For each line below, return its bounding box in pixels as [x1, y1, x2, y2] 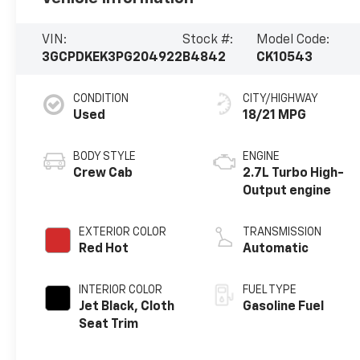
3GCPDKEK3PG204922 [42, 51, 183, 64]
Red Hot [79, 242, 129, 256]
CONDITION [73, 92, 129, 104]
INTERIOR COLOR [79, 284, 163, 296]
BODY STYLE [73, 150, 137, 162]
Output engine [243, 184, 332, 198]
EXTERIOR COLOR [79, 226, 167, 238]
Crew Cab [73, 166, 133, 180]
